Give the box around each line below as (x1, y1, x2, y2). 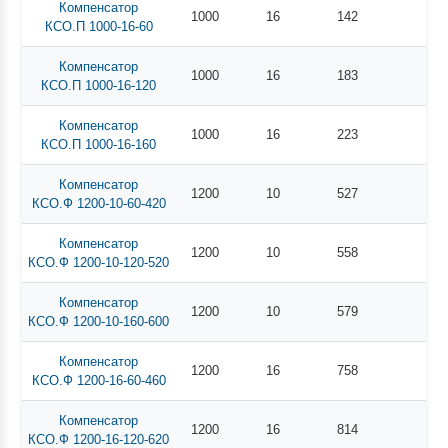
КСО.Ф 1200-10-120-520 (28, 254, 170, 270)
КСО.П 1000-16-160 (41, 136, 157, 152)
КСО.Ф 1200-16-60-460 (31, 372, 166, 388)
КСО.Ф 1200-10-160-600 (28, 313, 170, 329)
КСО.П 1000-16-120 (41, 77, 157, 93)
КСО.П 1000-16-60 (44, 18, 153, 34)
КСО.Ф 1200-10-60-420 (31, 195, 166, 211)
